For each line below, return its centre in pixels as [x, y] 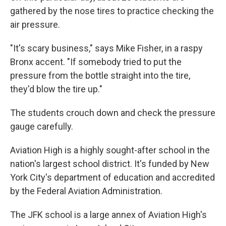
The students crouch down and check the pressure [113, 113]
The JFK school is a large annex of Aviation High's [108, 215]
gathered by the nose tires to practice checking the [112, 11]
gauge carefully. [42, 126]
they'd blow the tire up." [56, 89]
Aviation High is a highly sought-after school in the [110, 150]
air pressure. [35, 24]
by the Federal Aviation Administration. [86, 191]
